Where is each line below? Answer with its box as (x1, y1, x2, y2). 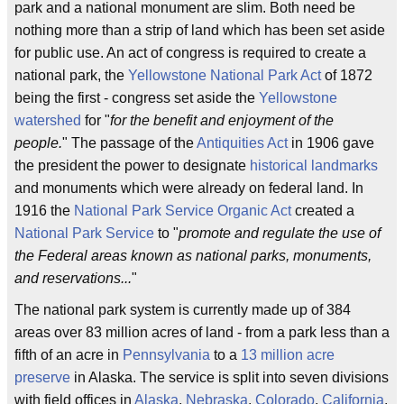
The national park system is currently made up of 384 (14, 302, 351, 318)
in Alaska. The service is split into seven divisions (70, 370, 389, 386)
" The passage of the (62, 135, 197, 151)
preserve (14, 370, 70, 386)
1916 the (14, 203, 74, 219)
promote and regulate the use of (179, 225, 381, 242)
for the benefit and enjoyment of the (110, 113, 334, 129)
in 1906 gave (288, 135, 374, 151)
